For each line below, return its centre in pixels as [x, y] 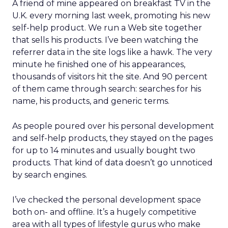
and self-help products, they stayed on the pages [112, 138]
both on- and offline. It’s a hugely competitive [104, 212]
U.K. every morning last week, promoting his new [111, 16]
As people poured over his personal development [113, 126]
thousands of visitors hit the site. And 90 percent [110, 77]
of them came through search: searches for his [107, 89]
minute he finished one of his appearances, [99, 64]
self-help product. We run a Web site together [107, 28]
